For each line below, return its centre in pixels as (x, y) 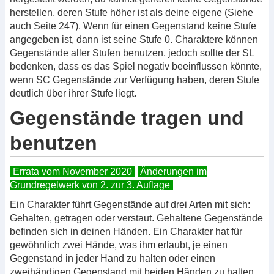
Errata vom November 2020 (72, 172)
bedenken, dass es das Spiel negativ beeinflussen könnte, (136, 66)
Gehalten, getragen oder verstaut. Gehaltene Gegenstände (136, 218)
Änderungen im (174, 172)
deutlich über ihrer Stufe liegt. (73, 93)
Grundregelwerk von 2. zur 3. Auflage (90, 185)
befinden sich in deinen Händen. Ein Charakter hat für (126, 231)
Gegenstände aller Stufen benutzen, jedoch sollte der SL (132, 53)
